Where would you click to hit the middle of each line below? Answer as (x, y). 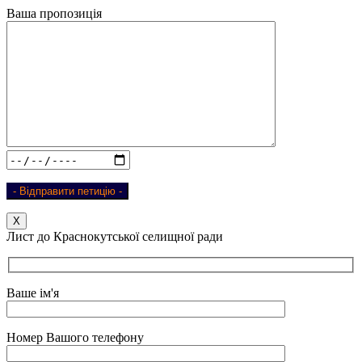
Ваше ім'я (33, 293)
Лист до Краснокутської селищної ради (115, 237)
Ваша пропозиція (54, 14)
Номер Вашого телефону (75, 337)
